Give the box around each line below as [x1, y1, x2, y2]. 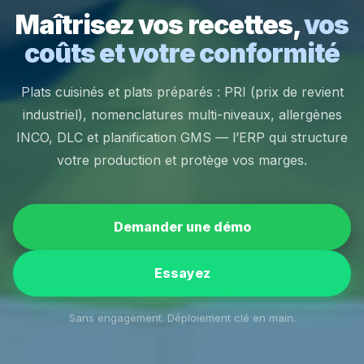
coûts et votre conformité [24, 37, 340, 70]
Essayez [154, 265, 210, 282]
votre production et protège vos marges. [57, 152, 307, 169]
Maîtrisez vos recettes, [15, 9, 304, 41]
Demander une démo [113, 219, 251, 236]
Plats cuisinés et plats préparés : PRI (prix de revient [20, 84, 344, 101]
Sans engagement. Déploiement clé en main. [68, 311, 296, 325]
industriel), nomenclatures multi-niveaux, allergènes [22, 106, 342, 123]
